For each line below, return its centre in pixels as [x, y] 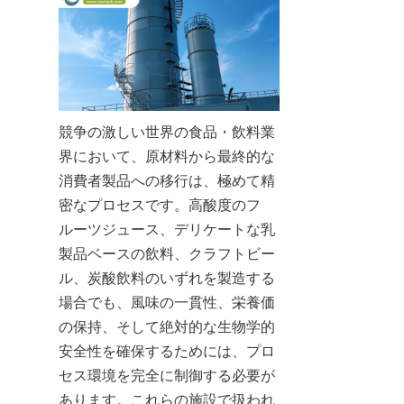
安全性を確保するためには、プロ [167, 351]
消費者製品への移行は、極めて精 [167, 180]
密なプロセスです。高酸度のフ [160, 205]
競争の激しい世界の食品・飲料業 [167, 132]
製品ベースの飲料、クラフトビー [167, 253]
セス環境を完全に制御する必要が [167, 375]
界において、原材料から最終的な [167, 156]
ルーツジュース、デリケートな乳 [167, 229]
